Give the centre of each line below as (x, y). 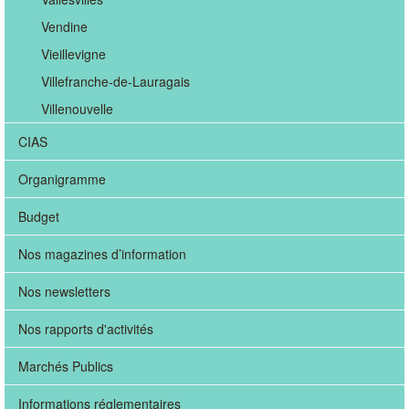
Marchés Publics (66, 366)
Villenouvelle (77, 109)
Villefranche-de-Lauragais (115, 81)
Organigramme (62, 179)
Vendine (64, 26)
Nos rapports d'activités (86, 329)
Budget (39, 216)
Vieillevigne (73, 54)
